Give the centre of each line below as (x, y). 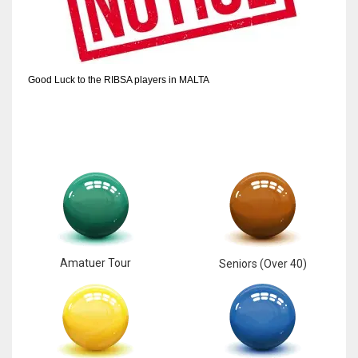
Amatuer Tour (95, 263)
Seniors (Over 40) (263, 263)
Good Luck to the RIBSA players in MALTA (119, 80)
